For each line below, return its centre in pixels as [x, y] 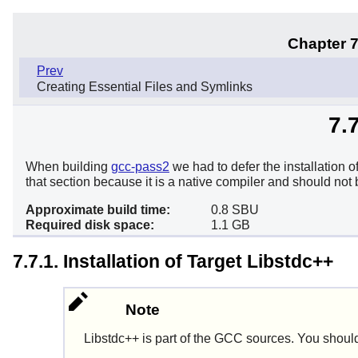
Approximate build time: [98, 209]
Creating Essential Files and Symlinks [145, 86]
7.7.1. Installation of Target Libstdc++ [173, 262]
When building [68, 166]
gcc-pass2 [140, 166]
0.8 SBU [235, 209]
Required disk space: [90, 225]
